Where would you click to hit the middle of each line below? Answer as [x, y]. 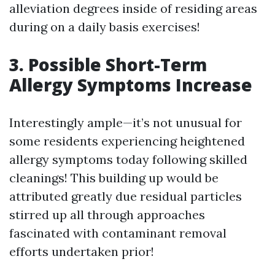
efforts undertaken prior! [82, 252]
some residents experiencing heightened [127, 141]
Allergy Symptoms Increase [131, 85]
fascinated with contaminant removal [118, 233]
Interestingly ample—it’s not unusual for [126, 123]
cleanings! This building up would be [114, 178]
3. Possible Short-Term [108, 65]
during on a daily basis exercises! [105, 27]
